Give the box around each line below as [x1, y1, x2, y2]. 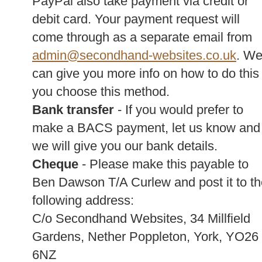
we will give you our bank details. [32, 139, 218, 153]
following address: [32, 193, 134, 208]
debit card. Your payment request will [32, 12, 240, 26]
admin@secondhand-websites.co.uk [32, 48, 236, 63]
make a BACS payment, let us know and [32, 120, 260, 135]
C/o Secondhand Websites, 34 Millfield [32, 211, 250, 226]
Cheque [32, 157, 78, 171]
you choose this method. [32, 84, 170, 99]
